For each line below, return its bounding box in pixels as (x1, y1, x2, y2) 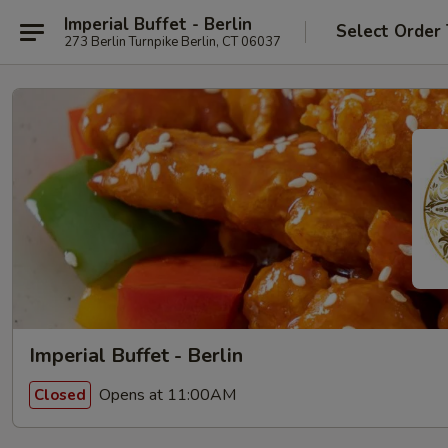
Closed (34, 384, 86, 405)
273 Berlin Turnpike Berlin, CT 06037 (64, 32, 281, 51)
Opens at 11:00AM (95, 383, 236, 406)
